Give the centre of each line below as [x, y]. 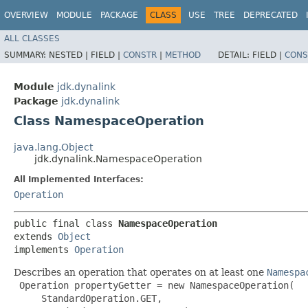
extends [36, 236]
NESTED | [70, 55]
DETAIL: [235, 55]
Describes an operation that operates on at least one [140, 272]
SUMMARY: [26, 55]
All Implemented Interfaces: [79, 179]
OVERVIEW [26, 15]
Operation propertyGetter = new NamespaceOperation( [154, 285]
